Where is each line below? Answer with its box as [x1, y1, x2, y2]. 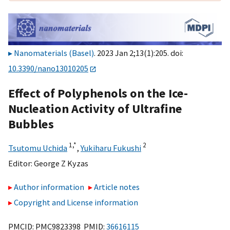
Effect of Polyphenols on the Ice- [8, 85, 188, 101]
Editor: [8, 158, 34, 168]
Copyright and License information [14, 197, 138, 208]
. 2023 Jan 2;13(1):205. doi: [94, 48, 183, 59]
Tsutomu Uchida [8, 142, 67, 153]
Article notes [94, 182, 140, 193]
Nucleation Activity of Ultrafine [8, 100, 182, 117]
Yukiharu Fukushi [81, 142, 141, 153]
